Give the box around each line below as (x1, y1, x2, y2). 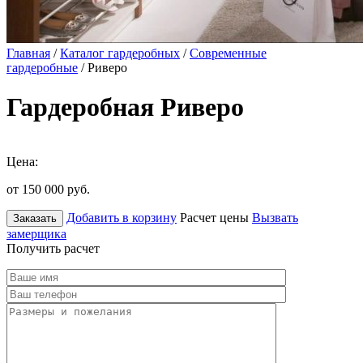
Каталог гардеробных (60, 46, 180, 60)
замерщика (6, 226, 66, 241)
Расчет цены (180, 210, 249, 224)
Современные (190, 46, 267, 60)
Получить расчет (6, 241, 100, 255)
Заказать (13, 211, 57, 224)
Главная (6, 46, 50, 60)
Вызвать (252, 210, 298, 224)
